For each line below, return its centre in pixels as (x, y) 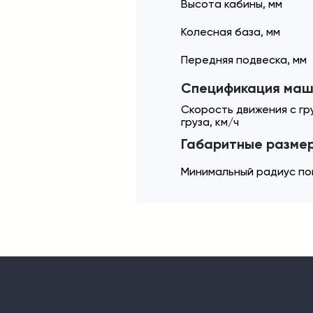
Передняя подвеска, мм (244, 60)
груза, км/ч (210, 122)
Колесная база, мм (231, 32)
